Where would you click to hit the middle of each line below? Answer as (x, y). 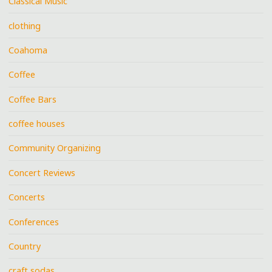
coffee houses (37, 124)
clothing (25, 25)
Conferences (34, 222)
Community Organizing (55, 148)
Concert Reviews (42, 172)
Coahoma (28, 50)
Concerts (27, 197)
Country (25, 246)
